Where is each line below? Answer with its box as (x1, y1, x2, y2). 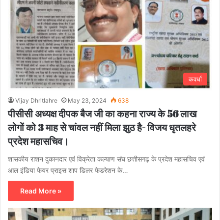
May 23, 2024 (68, 97, 107, 105)
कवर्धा (189, 75, 202, 83)
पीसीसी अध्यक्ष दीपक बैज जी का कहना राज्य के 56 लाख (8, 107, 197, 121)
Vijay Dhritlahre (15, 97, 57, 105)
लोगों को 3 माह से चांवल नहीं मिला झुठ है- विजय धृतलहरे (8, 121, 196, 135)
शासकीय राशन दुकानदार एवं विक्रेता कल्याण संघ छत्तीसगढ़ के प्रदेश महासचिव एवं (8, 155, 205, 164)
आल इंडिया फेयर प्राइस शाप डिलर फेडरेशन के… (8, 166, 128, 175)
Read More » (20, 187, 61, 195)
